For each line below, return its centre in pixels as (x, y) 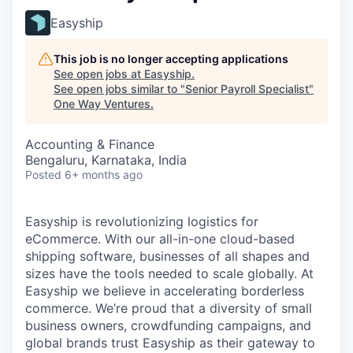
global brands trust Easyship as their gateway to (170, 343)
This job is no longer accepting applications (171, 59)
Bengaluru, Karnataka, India (106, 160)
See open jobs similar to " (119, 89)
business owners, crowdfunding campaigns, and (168, 325)
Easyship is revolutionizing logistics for (142, 221)
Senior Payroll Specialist (247, 89)
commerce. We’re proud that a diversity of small (169, 308)
